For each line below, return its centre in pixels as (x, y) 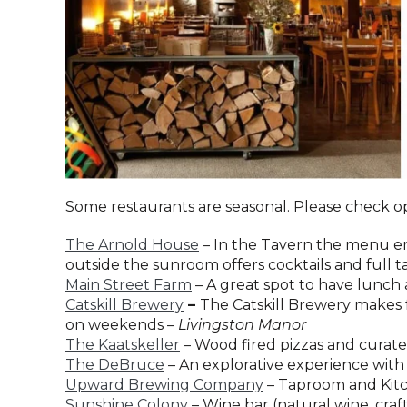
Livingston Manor (242, 325)
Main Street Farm (129, 285)
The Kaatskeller (123, 345)
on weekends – (122, 325)
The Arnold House (132, 245)
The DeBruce (115, 365)
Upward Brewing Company (164, 385)
